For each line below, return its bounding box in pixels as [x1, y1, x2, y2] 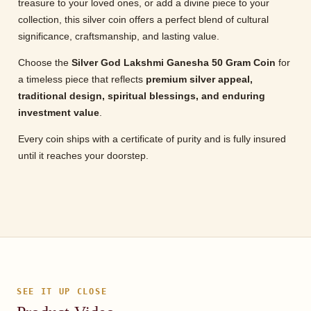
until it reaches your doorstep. [18, 150, 149, 162]
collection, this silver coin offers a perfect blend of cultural [18, 14, 269, 26]
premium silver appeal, [146, 74, 253, 85]
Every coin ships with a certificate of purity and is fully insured [18, 133, 286, 145]
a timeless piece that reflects [18, 74, 146, 85]
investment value [18, 107, 99, 119]
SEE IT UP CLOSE [17, 286, 108, 296]
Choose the [18, 57, 72, 69]
